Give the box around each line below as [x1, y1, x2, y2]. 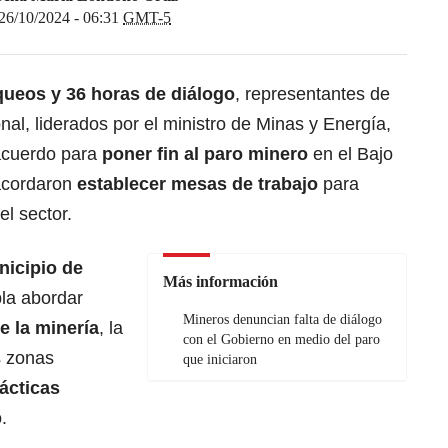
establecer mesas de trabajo [77, 173, 318, 194]
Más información [163, 272, 278, 290]
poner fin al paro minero [102, 143, 308, 164]
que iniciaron [183, 351, 257, 367]
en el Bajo [308, 143, 393, 164]
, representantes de [235, 83, 390, 104]
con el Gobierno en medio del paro [183, 331, 380, 347]
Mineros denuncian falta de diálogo [183, 311, 382, 327]
